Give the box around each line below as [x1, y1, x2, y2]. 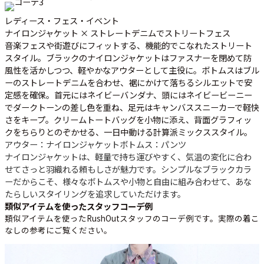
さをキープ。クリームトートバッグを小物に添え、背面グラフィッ [5, 113, 252, 126]
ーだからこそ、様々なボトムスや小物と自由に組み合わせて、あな [5, 175, 252, 188]
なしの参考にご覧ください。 [5, 224, 112, 236]
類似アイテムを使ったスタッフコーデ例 [5, 200, 153, 213]
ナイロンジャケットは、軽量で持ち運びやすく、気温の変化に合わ [5, 150, 252, 163]
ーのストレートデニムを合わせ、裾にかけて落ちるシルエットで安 [5, 76, 252, 89]
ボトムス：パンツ [120, 138, 186, 151]
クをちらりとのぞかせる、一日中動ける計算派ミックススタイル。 [5, 126, 252, 138]
